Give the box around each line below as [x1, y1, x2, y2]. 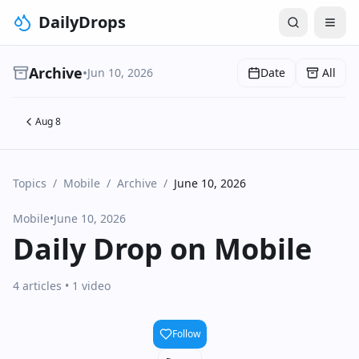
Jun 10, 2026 [87, 65, 153, 80]
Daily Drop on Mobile [13, 229, 312, 268]
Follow [171, 327, 200, 341]
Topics [13, 175, 46, 191]
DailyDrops [38, 11, 126, 33]
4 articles [13, 278, 62, 293]
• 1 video [62, 278, 111, 293]
